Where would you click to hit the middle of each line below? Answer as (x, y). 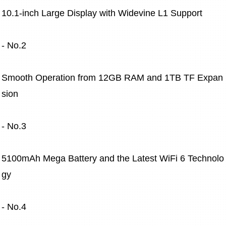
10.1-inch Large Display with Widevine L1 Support (102, 13)
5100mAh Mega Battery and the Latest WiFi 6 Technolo (113, 159)
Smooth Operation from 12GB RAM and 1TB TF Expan (112, 78)
